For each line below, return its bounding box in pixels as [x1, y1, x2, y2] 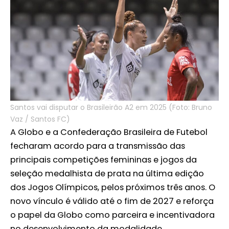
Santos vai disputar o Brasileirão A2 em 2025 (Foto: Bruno [10, 102, 212, 113]
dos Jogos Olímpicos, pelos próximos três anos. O [10, 181, 215, 194]
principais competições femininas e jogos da [10, 154, 197, 166]
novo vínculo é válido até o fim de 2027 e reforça [10, 195, 214, 208]
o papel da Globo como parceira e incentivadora [10, 209, 215, 221]
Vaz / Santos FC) [10, 114, 70, 125]
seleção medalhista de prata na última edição [10, 168, 204, 180]
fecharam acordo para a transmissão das [10, 140, 185, 152]
